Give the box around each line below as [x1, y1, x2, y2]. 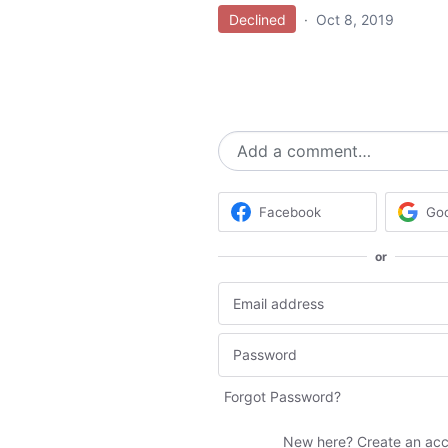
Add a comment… [237, 140, 371, 161]
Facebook [259, 203, 322, 220]
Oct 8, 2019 [316, 10, 394, 28]
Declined [228, 10, 286, 28]
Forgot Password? [224, 387, 341, 405]
